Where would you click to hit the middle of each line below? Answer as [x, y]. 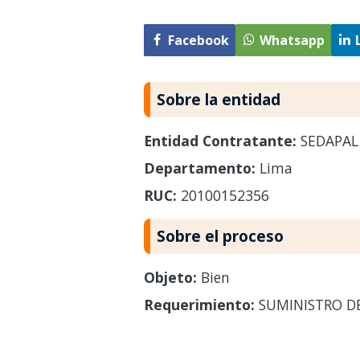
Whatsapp [292, 40]
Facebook [198, 40]
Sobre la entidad [218, 99]
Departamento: [199, 168]
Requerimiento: [199, 304]
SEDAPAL [327, 140]
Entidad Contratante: [220, 140]
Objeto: [170, 277]
